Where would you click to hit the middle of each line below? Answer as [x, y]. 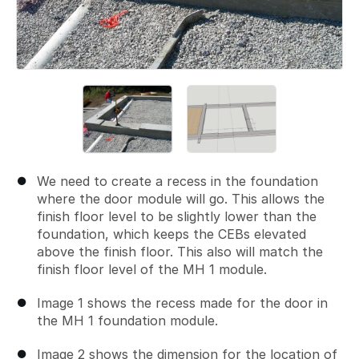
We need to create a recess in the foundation [177, 181]
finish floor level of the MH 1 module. [152, 269]
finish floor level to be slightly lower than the [177, 216]
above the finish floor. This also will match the [180, 251]
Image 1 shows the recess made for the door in [182, 303]
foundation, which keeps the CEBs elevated [171, 234]
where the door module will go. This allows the [181, 198]
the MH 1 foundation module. [127, 320]
